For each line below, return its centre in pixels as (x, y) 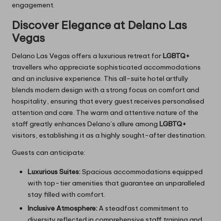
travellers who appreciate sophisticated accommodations (106, 67)
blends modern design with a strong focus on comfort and (106, 90)
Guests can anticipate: (49, 153)
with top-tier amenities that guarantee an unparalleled (116, 183)
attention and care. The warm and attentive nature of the (105, 113)
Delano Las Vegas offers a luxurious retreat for (87, 56)
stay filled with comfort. (66, 195)
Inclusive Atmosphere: (62, 208)
